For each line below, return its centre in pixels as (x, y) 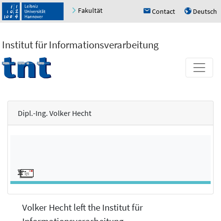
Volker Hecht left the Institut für (83, 208)
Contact (164, 11)
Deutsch (205, 11)
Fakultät (90, 11)
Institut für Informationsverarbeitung (80, 44)
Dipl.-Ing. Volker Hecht (55, 113)
